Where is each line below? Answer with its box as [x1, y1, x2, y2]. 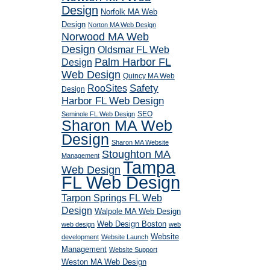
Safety [129, 83, 159, 94]
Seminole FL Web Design [61, 110, 135, 118]
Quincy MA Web [122, 72, 175, 80]
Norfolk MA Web [100, 7, 157, 16]
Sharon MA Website [111, 139, 169, 146]
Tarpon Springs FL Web [61, 192, 162, 203]
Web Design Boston [96, 219, 166, 228]
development [61, 233, 99, 240]
